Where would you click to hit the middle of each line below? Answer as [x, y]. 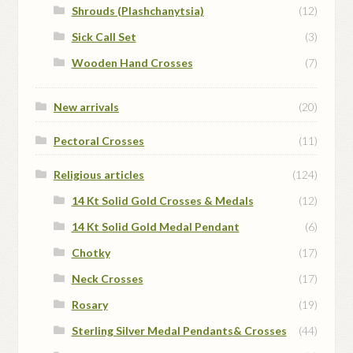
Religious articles [98, 174]
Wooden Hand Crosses [132, 62]
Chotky [91, 252]
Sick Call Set [104, 36]
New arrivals [86, 107]
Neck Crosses [107, 278]
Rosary [89, 304]
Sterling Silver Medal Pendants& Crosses [179, 330]
